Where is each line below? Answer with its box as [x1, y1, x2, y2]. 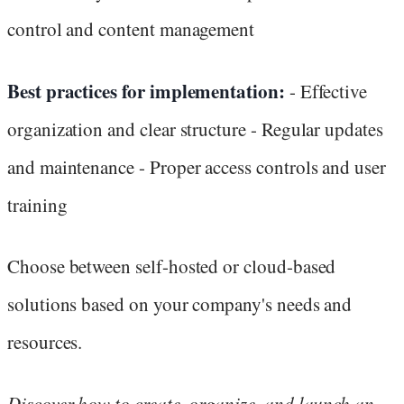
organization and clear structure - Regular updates [7, 115, 383, 142]
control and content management [7, 16, 255, 42]
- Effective [284, 78, 368, 104]
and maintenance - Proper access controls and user [7, 153, 386, 179]
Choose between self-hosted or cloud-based [7, 252, 336, 279]
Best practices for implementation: [7, 77, 285, 105]
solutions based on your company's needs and [7, 290, 353, 317]
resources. [7, 328, 83, 354]
